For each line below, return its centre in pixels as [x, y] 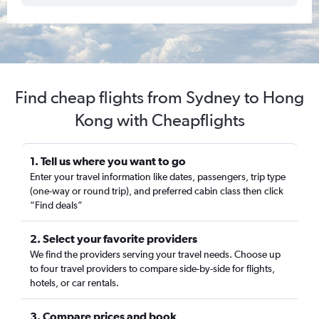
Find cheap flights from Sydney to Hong [159, 97]
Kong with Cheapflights [159, 120]
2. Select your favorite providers [114, 239]
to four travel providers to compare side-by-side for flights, [152, 268]
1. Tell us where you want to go [108, 161]
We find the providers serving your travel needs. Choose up [155, 254]
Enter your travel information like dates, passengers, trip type [158, 177]
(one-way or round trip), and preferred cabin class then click [157, 191]
